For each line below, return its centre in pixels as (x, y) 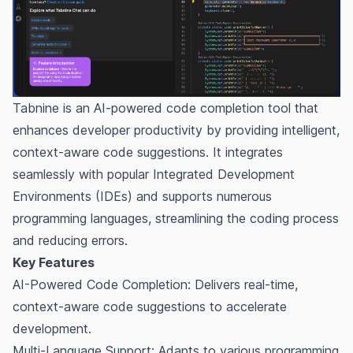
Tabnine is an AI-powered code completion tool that (165, 108)
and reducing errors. (70, 240)
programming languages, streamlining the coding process (176, 218)
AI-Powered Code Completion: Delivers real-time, (155, 284)
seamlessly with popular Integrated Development (154, 174)
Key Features (54, 262)
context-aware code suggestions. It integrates (148, 152)
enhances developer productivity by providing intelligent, (176, 130)
